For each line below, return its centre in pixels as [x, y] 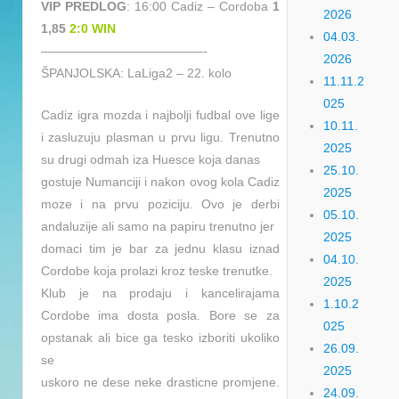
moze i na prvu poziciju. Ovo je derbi [160, 204]
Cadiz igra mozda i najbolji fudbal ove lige [160, 114]
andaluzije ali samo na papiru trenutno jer [158, 226]
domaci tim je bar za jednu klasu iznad [160, 248]
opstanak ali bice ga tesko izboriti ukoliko [160, 337]
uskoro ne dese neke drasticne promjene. [160, 382]
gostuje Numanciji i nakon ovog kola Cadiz [160, 181]
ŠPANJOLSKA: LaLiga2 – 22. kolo [136, 73]
